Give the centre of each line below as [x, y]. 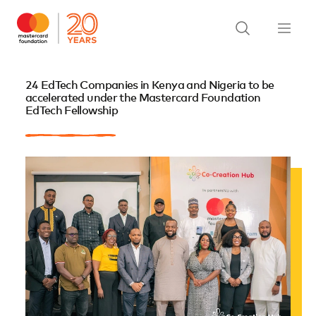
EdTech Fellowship [71, 111]
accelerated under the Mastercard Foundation [143, 98]
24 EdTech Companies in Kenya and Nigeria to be [150, 85]
